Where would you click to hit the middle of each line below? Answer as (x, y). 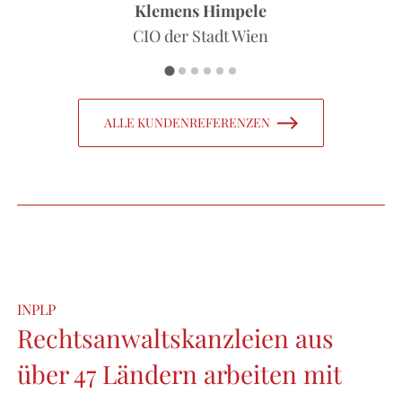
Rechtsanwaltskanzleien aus (175, 338)
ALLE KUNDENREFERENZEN (187, 123)
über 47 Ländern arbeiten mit (179, 374)
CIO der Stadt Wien (201, 36)
